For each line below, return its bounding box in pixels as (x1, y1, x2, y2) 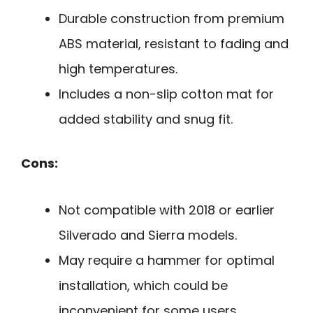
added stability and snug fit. (59, 110, 233, 129)
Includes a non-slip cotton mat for (59, 85, 274, 103)
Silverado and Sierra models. (59, 226, 237, 245)
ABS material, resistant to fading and (59, 35, 289, 53)
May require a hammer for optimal (59, 252, 275, 270)
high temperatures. (59, 60, 177, 78)
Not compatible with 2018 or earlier (59, 201, 275, 219)
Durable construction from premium (59, 10, 284, 28)
